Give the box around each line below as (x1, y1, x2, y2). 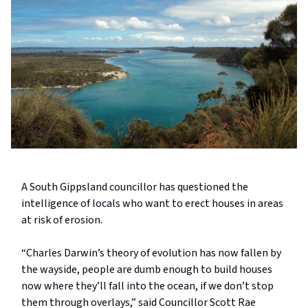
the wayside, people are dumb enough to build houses (21, 262, 272, 278)
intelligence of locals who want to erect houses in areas (21, 196, 283, 212)
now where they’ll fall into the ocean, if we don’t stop (21, 278, 274, 294)
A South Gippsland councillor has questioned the (21, 179, 248, 195)
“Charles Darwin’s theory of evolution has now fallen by (21, 245, 281, 261)
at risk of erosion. (21, 212, 102, 228)
